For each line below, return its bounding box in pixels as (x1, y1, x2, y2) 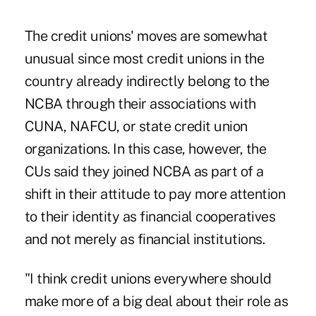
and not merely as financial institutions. (24, 230, 265, 248)
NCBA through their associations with (24, 95, 256, 112)
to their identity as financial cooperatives (24, 207, 276, 225)
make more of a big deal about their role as (24, 292, 288, 310)
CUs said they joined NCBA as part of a (24, 162, 264, 180)
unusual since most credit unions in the (24, 49, 265, 67)
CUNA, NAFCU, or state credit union (24, 117, 248, 135)
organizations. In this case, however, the (24, 140, 267, 157)
